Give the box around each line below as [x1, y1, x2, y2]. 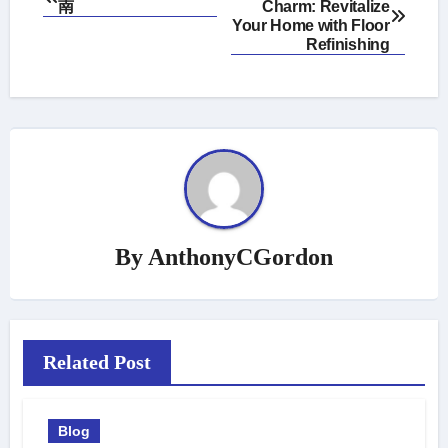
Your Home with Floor [231, 17, 390, 34]
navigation [28, 6, 174, 42]
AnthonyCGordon [148, 243, 333, 270]
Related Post [42, 350, 151, 373]
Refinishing [306, 36, 390, 53]
